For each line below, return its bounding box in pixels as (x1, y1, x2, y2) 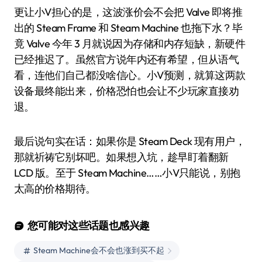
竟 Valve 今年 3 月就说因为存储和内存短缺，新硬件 (14, 36, 246, 50)
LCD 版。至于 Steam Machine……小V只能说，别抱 (14, 166, 240, 180)
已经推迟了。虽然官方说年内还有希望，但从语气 (14, 52, 239, 66)
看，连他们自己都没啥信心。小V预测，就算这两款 (14, 68, 246, 82)
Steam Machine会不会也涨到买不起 (33, 245, 164, 256)
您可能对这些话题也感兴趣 (27, 219, 150, 233)
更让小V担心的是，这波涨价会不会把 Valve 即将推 (14, 5, 243, 19)
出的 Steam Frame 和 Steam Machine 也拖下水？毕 (14, 20, 243, 35)
